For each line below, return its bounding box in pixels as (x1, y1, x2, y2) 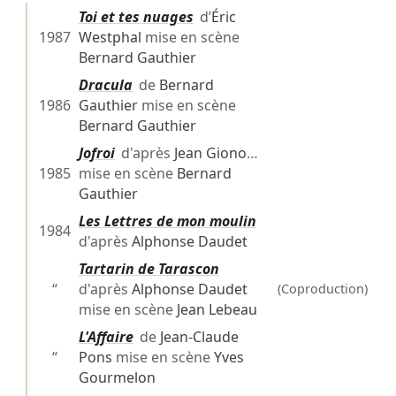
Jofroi (78, 143, 115, 164)
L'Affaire (78, 327, 133, 347)
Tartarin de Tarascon (78, 259, 219, 279)
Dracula (78, 75, 133, 95)
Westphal (78, 27, 141, 48)
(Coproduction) (278, 280, 369, 298)
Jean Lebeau (176, 300, 257, 320)
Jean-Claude (159, 327, 239, 347)
